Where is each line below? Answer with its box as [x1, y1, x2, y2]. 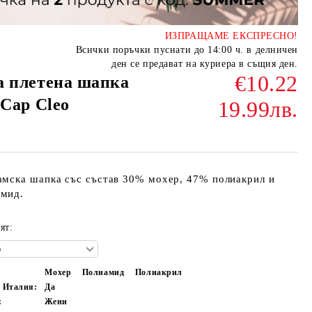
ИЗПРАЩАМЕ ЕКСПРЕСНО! [164, 30, 298, 41]
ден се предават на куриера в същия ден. [111, 58, 298, 69]
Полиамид [81, 267, 125, 277]
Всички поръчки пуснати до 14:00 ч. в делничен [75, 44, 298, 55]
